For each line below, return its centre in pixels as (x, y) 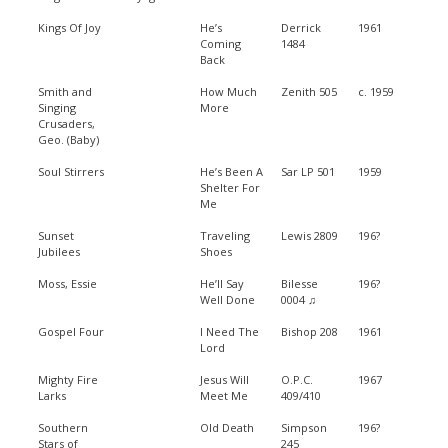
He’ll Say (222, 283)
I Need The (229, 331)
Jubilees (59, 251)
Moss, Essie (67, 283)
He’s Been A (231, 171)
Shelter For (230, 187)
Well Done (227, 299)
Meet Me (224, 395)
